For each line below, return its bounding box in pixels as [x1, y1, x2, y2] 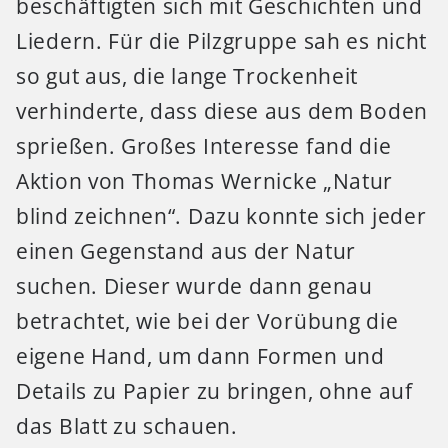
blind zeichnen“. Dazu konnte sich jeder [16, 201, 427, 230]
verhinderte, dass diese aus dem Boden [16, 96, 428, 125]
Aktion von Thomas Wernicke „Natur [16, 166, 394, 195]
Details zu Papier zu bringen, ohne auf [16, 376, 413, 405]
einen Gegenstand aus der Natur [16, 236, 357, 265]
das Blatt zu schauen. [16, 411, 238, 440]
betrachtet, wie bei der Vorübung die [16, 306, 399, 335]
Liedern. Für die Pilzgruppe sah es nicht [16, 26, 428, 55]
